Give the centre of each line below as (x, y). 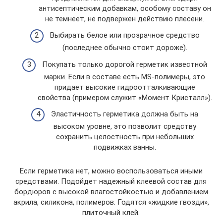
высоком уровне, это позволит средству (125, 126)
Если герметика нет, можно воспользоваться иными (111, 171)
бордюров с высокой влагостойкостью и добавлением (111, 192)
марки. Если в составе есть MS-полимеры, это (125, 77)
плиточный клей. (111, 213)
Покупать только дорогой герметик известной (125, 64)
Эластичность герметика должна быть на (125, 114)
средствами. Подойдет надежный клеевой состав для (111, 181)
